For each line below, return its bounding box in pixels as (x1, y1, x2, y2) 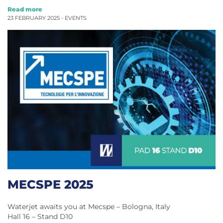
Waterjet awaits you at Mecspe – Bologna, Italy (7, 202, 170, 211)
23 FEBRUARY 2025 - (7, 15, 65, 22)
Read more (7, 5, 42, 13)
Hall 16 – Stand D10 (7, 212, 73, 221)
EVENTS (65, 15, 87, 22)
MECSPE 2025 (7, 176, 94, 192)
